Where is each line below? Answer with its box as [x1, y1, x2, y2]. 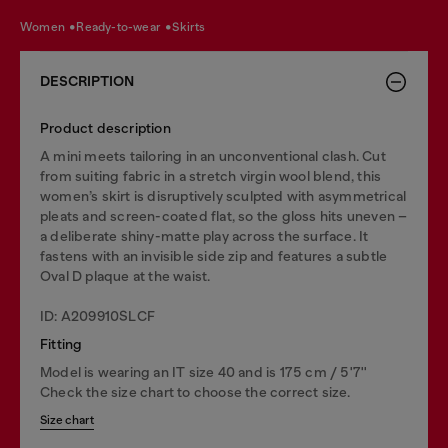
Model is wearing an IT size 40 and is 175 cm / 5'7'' [40, 364, 368, 380]
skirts [179, 19, 206, 34]
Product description [40, 120, 171, 136]
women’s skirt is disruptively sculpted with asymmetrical [40, 188, 407, 204]
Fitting [40, 336, 83, 352]
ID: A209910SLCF [40, 308, 155, 324]
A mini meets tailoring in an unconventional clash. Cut [40, 148, 386, 164]
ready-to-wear [84, 19, 164, 34]
